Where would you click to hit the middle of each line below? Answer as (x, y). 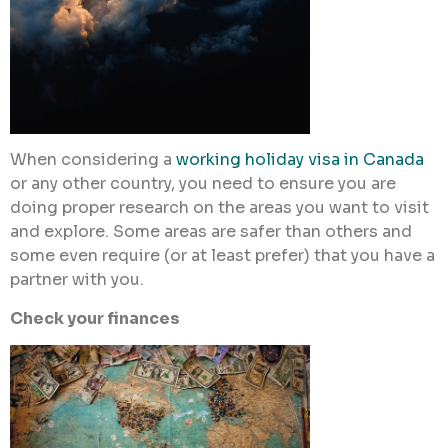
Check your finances (95, 318)
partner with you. (77, 280)
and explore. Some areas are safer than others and (211, 232)
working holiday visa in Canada (300, 160)
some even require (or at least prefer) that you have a (222, 256)
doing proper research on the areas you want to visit (219, 208)
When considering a (93, 160)
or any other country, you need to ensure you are (203, 184)
